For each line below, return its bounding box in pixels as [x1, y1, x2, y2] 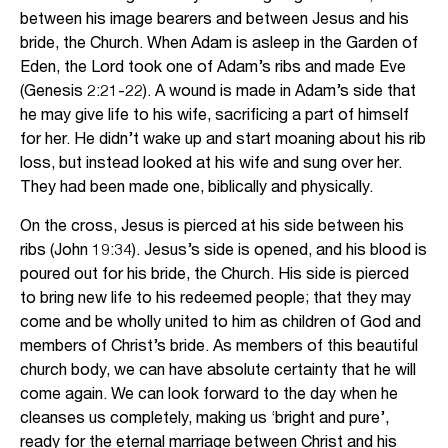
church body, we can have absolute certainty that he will [20, 359, 416, 378]
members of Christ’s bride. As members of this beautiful [20, 335, 418, 354]
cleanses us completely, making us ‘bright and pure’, [20, 407, 389, 426]
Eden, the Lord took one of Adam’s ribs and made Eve [20, 56, 406, 75]
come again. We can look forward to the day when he [20, 383, 398, 402]
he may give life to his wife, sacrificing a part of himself [20, 104, 409, 123]
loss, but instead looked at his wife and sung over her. [20, 152, 402, 171]
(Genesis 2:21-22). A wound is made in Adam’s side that [20, 80, 416, 99]
